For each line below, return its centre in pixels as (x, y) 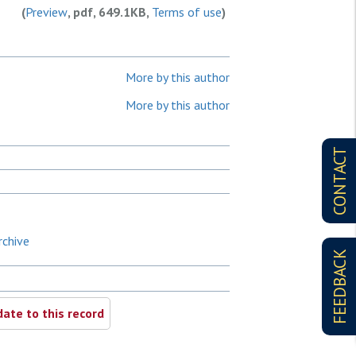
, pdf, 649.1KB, (110, 12)
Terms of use (187, 12)
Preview (46, 12)
